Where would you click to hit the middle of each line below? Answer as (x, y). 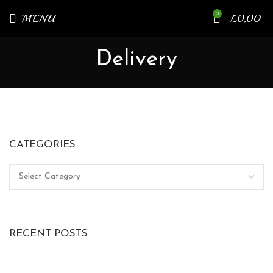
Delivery (136, 60)
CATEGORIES (42, 145)
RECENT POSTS (48, 234)
